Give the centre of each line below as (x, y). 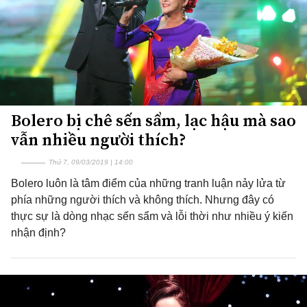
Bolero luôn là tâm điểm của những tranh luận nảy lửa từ (148, 183)
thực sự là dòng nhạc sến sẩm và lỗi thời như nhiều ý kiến (152, 216)
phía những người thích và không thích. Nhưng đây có (143, 200)
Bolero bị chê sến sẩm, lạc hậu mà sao (153, 120)
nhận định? (38, 233)
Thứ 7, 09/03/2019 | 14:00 (91, 162)
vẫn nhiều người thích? (99, 139)
